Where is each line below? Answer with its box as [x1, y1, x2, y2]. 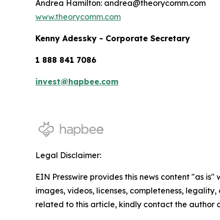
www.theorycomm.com [35, 12, 121, 22]
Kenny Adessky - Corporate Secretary [35, 33, 190, 44]
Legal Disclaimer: [35, 150, 101, 161]
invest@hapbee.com [35, 77, 118, 87]
